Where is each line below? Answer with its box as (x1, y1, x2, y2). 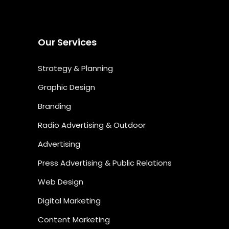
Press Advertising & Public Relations (38, 157, 172, 169)
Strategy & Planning (38, 63, 113, 74)
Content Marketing (38, 214, 110, 225)
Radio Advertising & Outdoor (38, 120, 146, 131)
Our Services (38, 36, 97, 49)
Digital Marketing (38, 195, 101, 207)
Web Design (38, 176, 83, 188)
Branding (38, 101, 71, 112)
